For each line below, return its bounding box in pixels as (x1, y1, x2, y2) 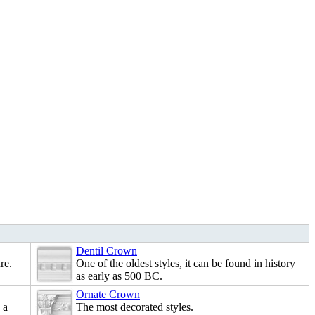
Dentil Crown (76, 245, 137, 257)
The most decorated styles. (76, 301, 193, 314)
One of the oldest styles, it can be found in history (76, 257, 295, 270)
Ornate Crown (76, 288, 140, 301)
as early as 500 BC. (76, 270, 162, 283)
